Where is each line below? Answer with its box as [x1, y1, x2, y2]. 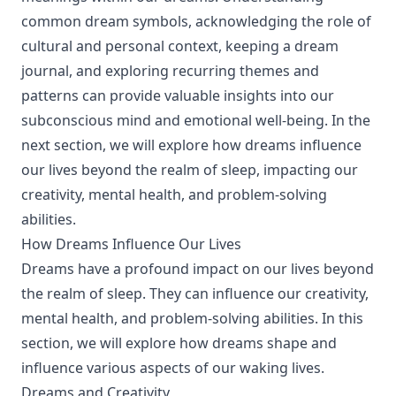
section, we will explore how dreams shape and [21, 333, 337, 353]
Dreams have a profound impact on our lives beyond [21, 259, 374, 278]
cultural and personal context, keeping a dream [21, 36, 339, 56]
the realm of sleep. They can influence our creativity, [21, 284, 369, 303]
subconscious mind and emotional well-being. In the [21, 110, 370, 130]
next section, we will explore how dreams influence [21, 135, 362, 155]
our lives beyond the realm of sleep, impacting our [21, 160, 358, 179]
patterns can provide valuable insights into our [21, 86, 334, 105]
